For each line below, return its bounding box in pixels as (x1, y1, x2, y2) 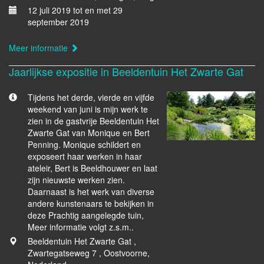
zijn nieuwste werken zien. (28, 174, 125, 186)
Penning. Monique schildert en (28, 138, 141, 150)
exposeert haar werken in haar (28, 150, 142, 162)
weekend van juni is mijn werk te (28, 103, 148, 115)
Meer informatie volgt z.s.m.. (28, 221, 134, 233)
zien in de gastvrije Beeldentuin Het (28, 115, 159, 127)
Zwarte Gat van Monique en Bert (28, 127, 150, 138)
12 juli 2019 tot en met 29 (28, 4, 123, 16)
